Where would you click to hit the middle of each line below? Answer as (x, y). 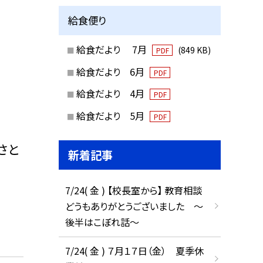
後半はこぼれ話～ (102, 222)
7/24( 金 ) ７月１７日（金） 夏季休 (134, 251)
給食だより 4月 (111, 94)
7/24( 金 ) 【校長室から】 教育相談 (133, 190)
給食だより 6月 (111, 71)
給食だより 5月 (111, 116)
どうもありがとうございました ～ (134, 206)
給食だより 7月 (112, 49)
